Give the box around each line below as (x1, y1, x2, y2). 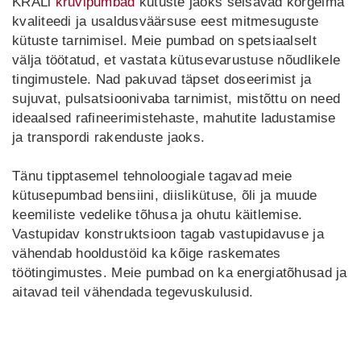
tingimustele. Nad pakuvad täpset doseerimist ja (12, 72, 312, 87)
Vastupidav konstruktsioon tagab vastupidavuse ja (12, 226, 324, 242)
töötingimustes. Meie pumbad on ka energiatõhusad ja (12, 265, 347, 280)
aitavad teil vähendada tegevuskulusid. (12, 284, 254, 300)
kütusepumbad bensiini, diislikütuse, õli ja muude (12, 188, 317, 203)
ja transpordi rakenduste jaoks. (12, 130, 205, 145)
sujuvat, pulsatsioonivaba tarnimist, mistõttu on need (12, 91, 341, 106)
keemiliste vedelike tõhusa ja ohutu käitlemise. (12, 207, 303, 222)
